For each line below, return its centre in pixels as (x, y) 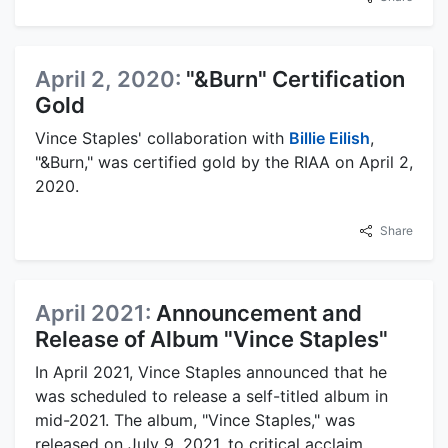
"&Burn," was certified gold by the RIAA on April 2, (224, 161)
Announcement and (259, 312)
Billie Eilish (329, 137)
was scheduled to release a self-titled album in (211, 395)
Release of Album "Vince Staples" (211, 338)
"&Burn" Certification (295, 78)
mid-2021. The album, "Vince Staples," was (195, 419)
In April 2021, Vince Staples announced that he (211, 371)
